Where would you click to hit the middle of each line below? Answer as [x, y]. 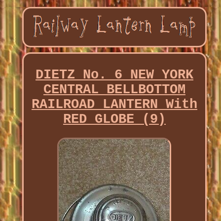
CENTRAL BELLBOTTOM [114, 90]
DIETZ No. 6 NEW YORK [114, 75]
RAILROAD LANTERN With [114, 105]
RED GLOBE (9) [114, 120]
